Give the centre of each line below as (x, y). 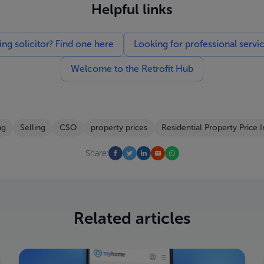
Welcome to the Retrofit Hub (132, 69)
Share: (97, 153)
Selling (32, 128)
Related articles (132, 218)
